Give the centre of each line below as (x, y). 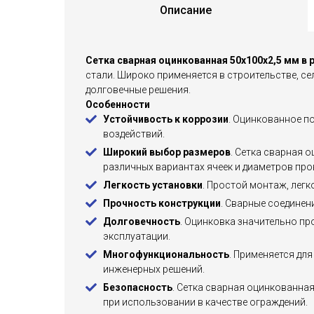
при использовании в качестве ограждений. (205, 302)
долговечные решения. (138, 90)
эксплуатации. (137, 236)
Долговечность (142, 221)
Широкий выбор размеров (167, 152)
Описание (185, 10)
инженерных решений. (154, 269)
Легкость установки (153, 185)
